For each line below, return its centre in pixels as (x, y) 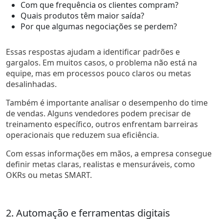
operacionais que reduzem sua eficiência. (82, 135)
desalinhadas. (31, 84)
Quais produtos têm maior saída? (82, 15)
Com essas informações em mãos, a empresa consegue (109, 153)
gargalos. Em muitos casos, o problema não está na (101, 62)
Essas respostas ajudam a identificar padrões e (93, 52)
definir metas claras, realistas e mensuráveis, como (100, 164)
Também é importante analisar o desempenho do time (107, 102)
